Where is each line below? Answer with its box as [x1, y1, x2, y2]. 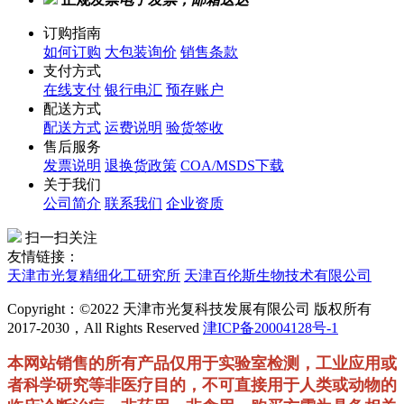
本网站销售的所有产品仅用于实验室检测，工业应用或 [7, 354, 397, 373]
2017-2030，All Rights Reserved [7, 320, 203, 336]
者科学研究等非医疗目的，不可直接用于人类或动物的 [7, 376, 397, 395]
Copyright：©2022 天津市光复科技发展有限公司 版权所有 [7, 301, 372, 317]
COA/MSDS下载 [180, 158, 284, 174]
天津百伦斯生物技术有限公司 [184, 268, 372, 284]
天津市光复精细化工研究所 [7, 268, 180, 284]
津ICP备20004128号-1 [203, 320, 338, 336]
